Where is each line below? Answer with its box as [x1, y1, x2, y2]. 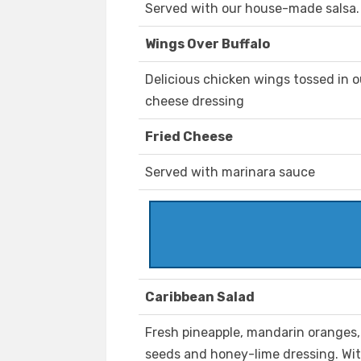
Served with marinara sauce [145, 164, 315, 180]
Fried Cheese [145, 129, 233, 145]
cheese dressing [145, 93, 244, 110]
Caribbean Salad [145, 289, 255, 305]
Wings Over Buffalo [145, 36, 270, 52]
